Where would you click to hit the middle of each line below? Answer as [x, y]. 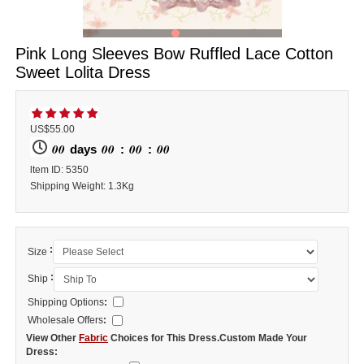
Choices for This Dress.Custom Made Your [208, 338]
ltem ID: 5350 [59, 169]
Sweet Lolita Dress [83, 72]
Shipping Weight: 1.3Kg [82, 186]
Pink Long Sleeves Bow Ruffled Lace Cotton [174, 53]
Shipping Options [66, 302]
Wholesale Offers [66, 321]
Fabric [93, 338]
